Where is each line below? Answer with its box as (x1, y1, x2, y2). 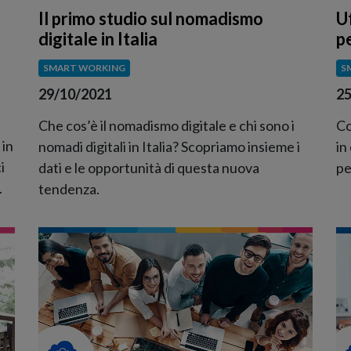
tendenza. (38, 179, 100, 197)
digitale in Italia (38, 28, 157, 50)
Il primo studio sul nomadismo (38, 8, 263, 30)
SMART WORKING (42, 62, 125, 74)
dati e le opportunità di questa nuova (38, 158, 259, 176)
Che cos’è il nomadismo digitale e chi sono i (38, 116, 295, 134)
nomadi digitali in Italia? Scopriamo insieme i (38, 137, 300, 155)
